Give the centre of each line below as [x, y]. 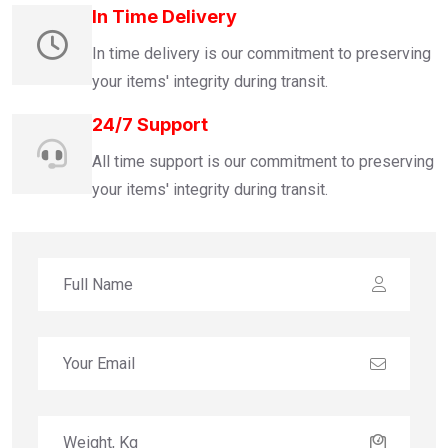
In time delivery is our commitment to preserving [261, 53]
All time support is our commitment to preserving [263, 161]
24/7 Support [150, 124]
